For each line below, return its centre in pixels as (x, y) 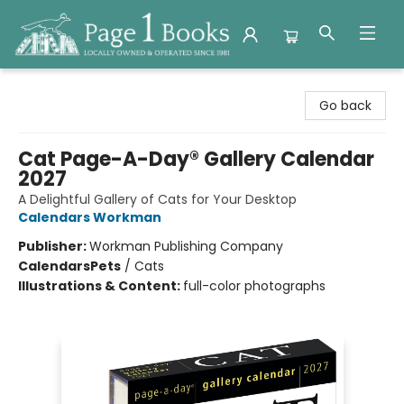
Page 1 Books (53, 86)
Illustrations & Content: (101, 286)
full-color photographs (254, 286)
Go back (345, 106)
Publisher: (54, 246)
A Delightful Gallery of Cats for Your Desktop (157, 199)
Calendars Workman (90, 217)
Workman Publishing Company (186, 246)
